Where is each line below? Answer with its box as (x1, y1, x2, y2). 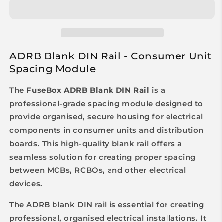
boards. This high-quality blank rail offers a (9, 139, 183, 149)
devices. (9, 179, 43, 189)
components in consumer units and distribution (9, 125, 204, 135)
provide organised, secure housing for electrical (9, 112, 203, 122)
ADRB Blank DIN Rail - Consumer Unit (9, 50, 212, 62)
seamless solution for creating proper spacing (9, 152, 196, 162)
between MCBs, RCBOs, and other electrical (9, 166, 186, 175)
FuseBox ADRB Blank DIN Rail (26, 85, 150, 95)
